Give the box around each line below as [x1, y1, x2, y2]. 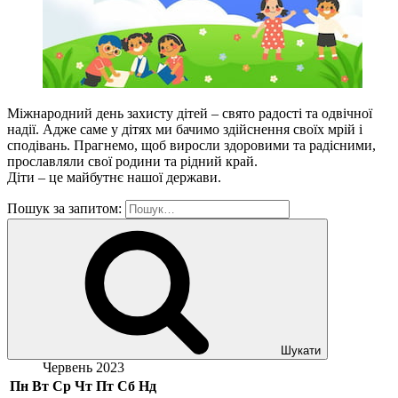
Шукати [281, 343, 321, 357]
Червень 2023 [42, 359, 124, 375]
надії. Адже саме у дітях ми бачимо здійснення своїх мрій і [7, 121, 362, 137]
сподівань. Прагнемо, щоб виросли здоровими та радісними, [7, 137, 376, 153]
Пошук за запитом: [7, 200, 122, 216]
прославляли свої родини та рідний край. [7, 153, 258, 169]
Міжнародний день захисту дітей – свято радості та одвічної [7, 105, 372, 121]
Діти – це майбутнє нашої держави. [7, 169, 221, 185]
